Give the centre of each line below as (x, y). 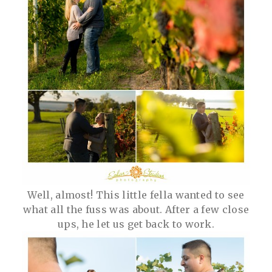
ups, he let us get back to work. (136, 224)
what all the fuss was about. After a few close (136, 209)
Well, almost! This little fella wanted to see (136, 195)
